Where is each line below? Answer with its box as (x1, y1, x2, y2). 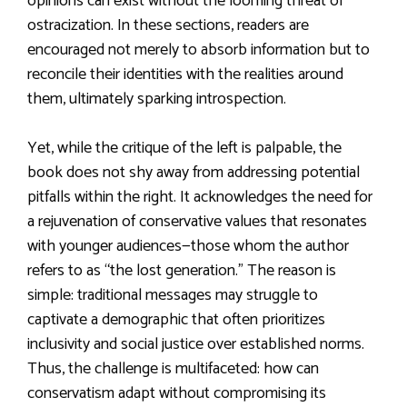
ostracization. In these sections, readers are (27, 12, 309, 39)
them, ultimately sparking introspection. (27, 85, 286, 113)
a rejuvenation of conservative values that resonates (27, 208, 367, 235)
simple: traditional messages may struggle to (27, 282, 318, 309)
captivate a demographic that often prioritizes (27, 306, 325, 333)
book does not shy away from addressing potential (27, 159, 360, 186)
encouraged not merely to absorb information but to (27, 36, 370, 64)
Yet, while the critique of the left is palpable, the (27, 134, 342, 162)
